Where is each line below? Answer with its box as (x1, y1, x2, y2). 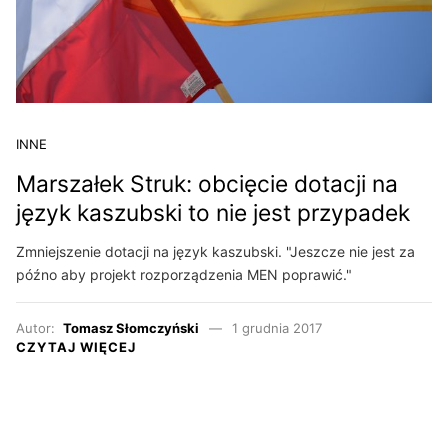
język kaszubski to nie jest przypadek (16, 199, 410, 228)
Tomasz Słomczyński (63, 319, 199, 336)
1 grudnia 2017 (231, 319, 322, 336)
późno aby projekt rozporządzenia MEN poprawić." (16, 265, 352, 283)
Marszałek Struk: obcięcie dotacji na (16, 170, 398, 199)
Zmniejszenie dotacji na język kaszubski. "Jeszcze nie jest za (16, 242, 415, 260)
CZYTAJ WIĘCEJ (16, 338, 136, 355)
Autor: (16, 319, 63, 336)
